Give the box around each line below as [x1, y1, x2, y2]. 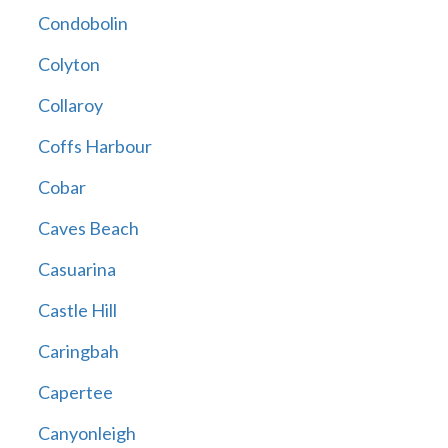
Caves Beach [37, 217, 139, 240]
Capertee [37, 381, 113, 404]
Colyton [37, 53, 100, 76]
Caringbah [37, 340, 119, 363]
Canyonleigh [37, 422, 136, 445]
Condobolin [37, 12, 128, 35]
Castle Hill [37, 299, 117, 322]
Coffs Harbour [37, 135, 152, 158]
